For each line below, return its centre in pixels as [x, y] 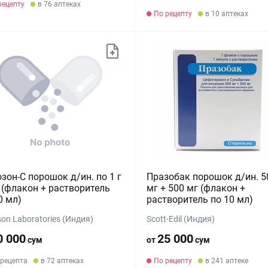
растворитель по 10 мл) [200, 200]
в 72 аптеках [62, 261]
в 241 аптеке [226, 261]
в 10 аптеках [226, 14]
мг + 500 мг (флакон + [196, 188]
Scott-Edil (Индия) [180, 219]
